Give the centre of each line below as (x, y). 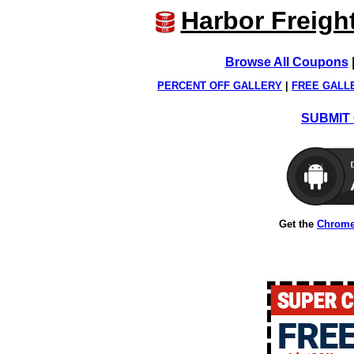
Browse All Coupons (286, 62)
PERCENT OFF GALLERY (220, 86)
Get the (298, 224)
